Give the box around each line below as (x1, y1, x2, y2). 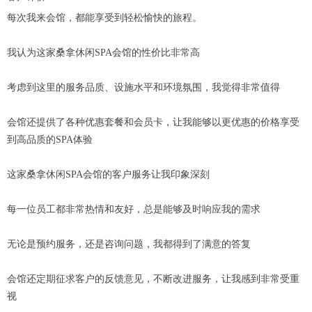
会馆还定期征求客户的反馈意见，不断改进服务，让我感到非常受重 (7, 274, 299, 285)
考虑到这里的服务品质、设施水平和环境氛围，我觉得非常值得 (7, 82, 280, 93)
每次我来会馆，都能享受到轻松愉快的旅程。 (7, 13, 202, 24)
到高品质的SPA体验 (7, 134, 93, 146)
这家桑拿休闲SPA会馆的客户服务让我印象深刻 (7, 169, 210, 180)
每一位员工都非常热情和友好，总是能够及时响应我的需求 (7, 204, 260, 215)
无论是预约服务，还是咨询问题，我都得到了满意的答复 (7, 239, 251, 250)
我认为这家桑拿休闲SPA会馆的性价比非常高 (7, 47, 200, 58)
